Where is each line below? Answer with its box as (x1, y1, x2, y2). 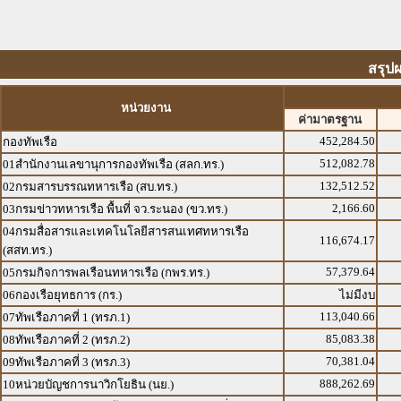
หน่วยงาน (121, 101, 172, 115)
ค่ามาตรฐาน (298, 113, 363, 126)
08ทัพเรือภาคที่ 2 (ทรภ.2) (3, 333, 130, 346)
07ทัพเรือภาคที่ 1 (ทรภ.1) (3, 311, 130, 324)
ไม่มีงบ (339, 288, 375, 302)
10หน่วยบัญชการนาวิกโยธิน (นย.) (3, 378, 174, 391)
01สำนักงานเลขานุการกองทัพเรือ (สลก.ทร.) (3, 158, 224, 171)
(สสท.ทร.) (3, 243, 52, 257)
